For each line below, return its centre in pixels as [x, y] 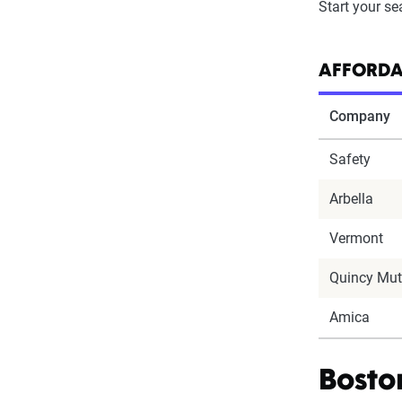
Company [360, 116]
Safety [350, 159]
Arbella [352, 199]
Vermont [357, 238]
